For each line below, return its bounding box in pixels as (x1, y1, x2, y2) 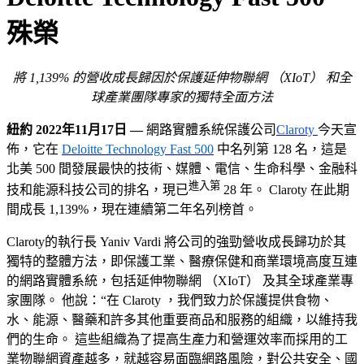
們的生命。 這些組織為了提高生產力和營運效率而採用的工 (6, 332, 348, 347)
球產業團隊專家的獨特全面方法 (91, 90, 273, 105)
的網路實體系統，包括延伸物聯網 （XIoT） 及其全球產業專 (6, 274, 353, 288)
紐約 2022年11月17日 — (6, 123, 143, 137)
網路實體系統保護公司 (146, 123, 276, 137)
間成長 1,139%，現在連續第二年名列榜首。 (6, 202, 258, 217)
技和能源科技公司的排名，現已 (6, 183, 188, 197)
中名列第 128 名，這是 (214, 142, 347, 157)
